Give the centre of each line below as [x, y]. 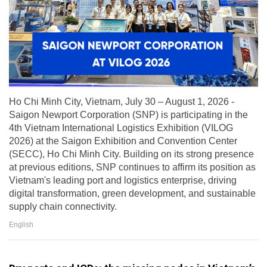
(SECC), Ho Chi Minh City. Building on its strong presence [131, 154]
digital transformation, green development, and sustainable [132, 194]
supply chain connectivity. [63, 207]
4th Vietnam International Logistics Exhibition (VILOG [121, 128]
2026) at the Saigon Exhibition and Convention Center [123, 141]
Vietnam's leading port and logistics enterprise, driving [123, 181]
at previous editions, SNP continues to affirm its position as [132, 167]
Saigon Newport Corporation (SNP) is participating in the [128, 115]
